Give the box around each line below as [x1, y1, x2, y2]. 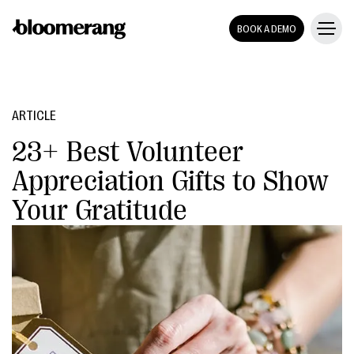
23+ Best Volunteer [12, 136, 243, 168]
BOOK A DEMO [237, 22, 296, 35]
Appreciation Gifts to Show [12, 165, 329, 198]
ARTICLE [12, 109, 56, 123]
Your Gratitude [12, 194, 187, 227]
